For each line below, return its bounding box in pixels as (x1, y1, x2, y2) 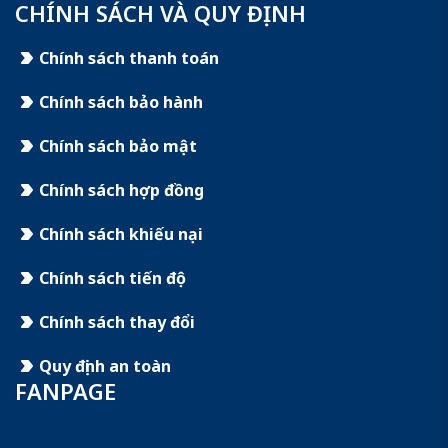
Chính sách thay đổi (39, 311, 195, 333)
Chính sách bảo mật (39, 135, 197, 157)
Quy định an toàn (39, 355, 171, 377)
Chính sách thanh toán (39, 47, 219, 69)
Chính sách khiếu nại (39, 223, 203, 245)
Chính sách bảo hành (39, 91, 203, 113)
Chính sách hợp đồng (39, 179, 204, 201)
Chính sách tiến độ (39, 267, 186, 289)
